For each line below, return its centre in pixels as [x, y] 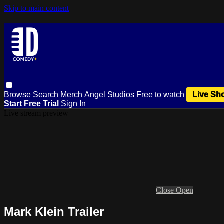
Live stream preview [36, 113]
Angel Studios [109, 94]
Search [47, 94]
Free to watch [160, 94]
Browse [18, 94]
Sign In [73, 103]
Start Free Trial [32, 103]
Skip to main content [36, 8]
